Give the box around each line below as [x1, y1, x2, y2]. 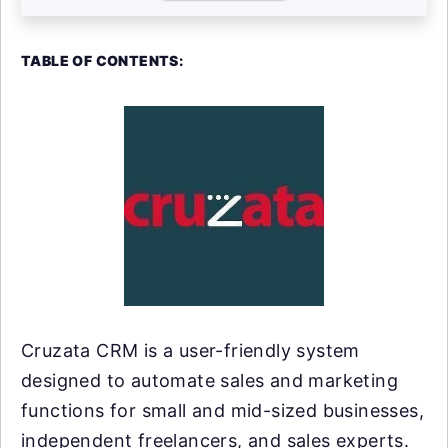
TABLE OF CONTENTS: [21, 52, 184, 69]
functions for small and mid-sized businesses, [21, 400, 424, 421]
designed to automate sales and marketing [21, 370, 398, 391]
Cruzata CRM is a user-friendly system [21, 340, 360, 361]
